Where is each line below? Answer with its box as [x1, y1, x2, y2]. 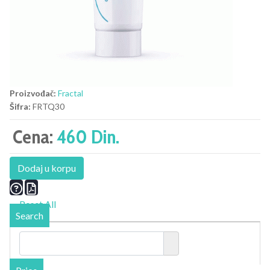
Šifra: [10, 101, 31, 112]
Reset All [17, 198, 56, 210]
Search [16, 210, 43, 222]
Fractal [58, 88, 83, 99]
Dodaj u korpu [17, 162, 76, 174]
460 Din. [57, 125, 119, 149]
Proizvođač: [10, 88, 56, 99]
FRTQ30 [33, 101, 64, 112]
